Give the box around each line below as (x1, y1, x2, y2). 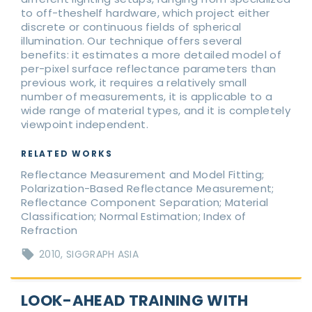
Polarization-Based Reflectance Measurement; (21, 181, 274, 196)
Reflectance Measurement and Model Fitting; (21, 167, 265, 182)
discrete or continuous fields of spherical (21, 19, 242, 35)
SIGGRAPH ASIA (65, 247, 139, 262)
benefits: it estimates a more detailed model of (21, 47, 282, 63)
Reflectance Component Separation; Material (21, 195, 269, 210)
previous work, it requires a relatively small (21, 75, 247, 91)
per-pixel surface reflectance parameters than (21, 61, 276, 77)
